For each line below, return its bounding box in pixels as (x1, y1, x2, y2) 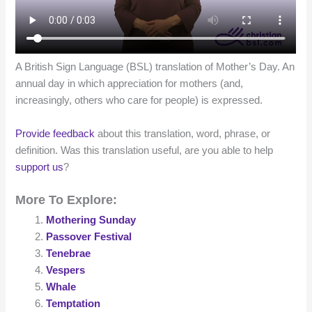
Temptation (46, 297, 101, 309)
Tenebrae (46, 247, 91, 259)
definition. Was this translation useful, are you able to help (15, 144, 274, 156)
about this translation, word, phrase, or (95, 127, 271, 139)
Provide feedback (15, 127, 95, 139)
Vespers (46, 264, 86, 276)
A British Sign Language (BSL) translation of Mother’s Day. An (15, 61, 295, 73)
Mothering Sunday (46, 214, 136, 226)
